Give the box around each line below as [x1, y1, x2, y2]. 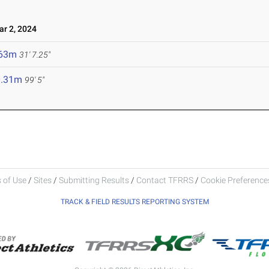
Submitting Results [58, 175, 129, 185]
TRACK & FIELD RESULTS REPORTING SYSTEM [60, 197, 209, 206]
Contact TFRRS [136, 175, 195, 185]
